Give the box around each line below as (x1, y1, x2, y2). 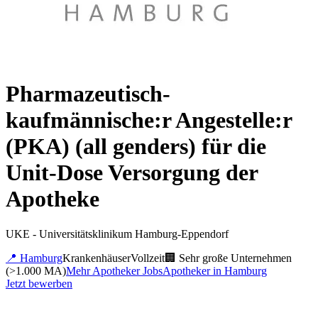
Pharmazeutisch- (6, 81, 170, 107)
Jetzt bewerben (6, 277, 72, 290)
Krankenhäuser (62, 251, 131, 264)
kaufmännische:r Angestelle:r (6, 107, 292, 133)
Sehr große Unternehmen (179, 251, 292, 264)
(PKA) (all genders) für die (6, 133, 266, 160)
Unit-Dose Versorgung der (6, 160, 258, 186)
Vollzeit (131, 251, 165, 264)
